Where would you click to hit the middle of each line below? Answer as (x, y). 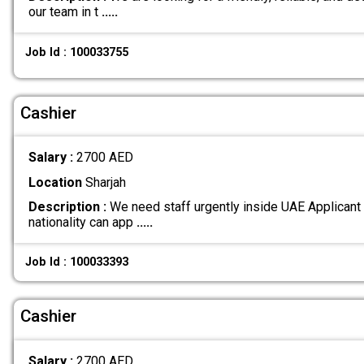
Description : (67, 206)
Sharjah (104, 182)
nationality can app (82, 222)
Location (55, 182)
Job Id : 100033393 (77, 262)
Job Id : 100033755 (77, 52)
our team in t (65, 12)
